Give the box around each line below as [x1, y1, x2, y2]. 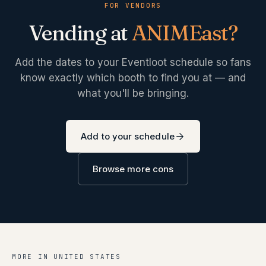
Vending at [28, 20, 132, 46]
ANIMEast [131, 20, 228, 46]
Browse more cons [92, 163, 174, 175]
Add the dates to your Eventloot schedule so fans [15, 56, 251, 68]
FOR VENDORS [104, 1, 162, 9]
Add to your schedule [81, 131, 175, 142]
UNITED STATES [53, 252, 121, 261]
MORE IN [12, 252, 54, 261]
